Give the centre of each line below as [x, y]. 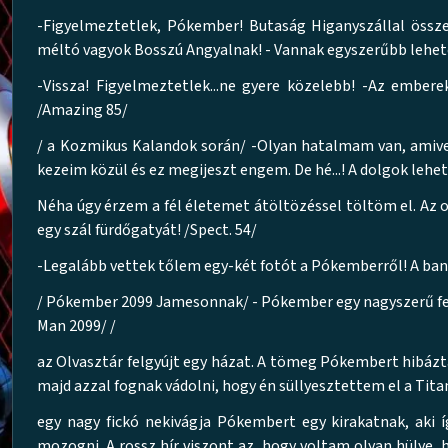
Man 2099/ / [76, 326]
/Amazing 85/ [82, 110]
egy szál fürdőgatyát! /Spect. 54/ [147, 230]
